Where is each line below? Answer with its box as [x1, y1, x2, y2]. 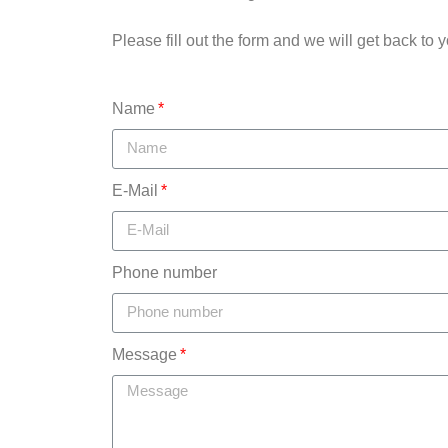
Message [112, 344, 177, 364]
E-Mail [112, 180, 158, 200]
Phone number [112, 262, 217, 282]
